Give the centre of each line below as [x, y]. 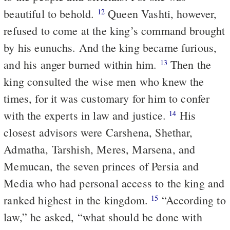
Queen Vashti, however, [161, 13]
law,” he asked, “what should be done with [103, 217]
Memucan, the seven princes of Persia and [101, 166]
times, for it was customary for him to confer [107, 98]
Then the [189, 64]
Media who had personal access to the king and [114, 183]
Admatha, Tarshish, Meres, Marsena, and [100, 149]
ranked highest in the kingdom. [78, 200]
